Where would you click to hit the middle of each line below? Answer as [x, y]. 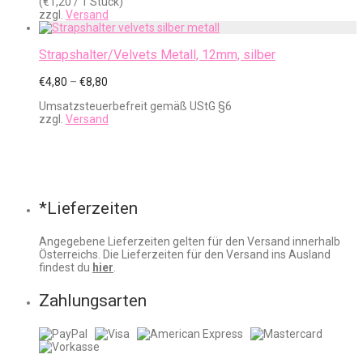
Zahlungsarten [93, 301]
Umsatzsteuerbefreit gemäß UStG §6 [135, 106]
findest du [66, 267]
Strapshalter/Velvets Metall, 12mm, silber [157, 55]
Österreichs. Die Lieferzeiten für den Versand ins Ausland [185, 254]
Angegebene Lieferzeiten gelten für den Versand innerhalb [190, 241]
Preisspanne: [140, 81]
